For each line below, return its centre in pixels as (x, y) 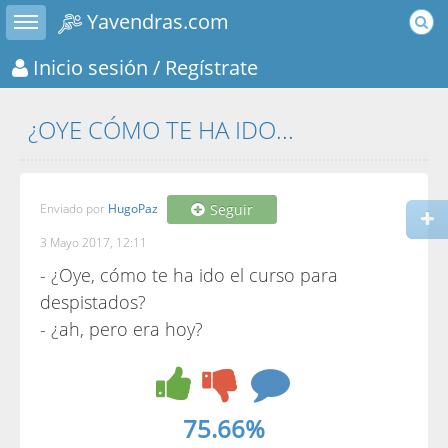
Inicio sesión (88, 66)
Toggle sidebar (47, 14)
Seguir (231, 209)
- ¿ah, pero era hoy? (121, 329)
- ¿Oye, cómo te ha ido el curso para (189, 275)
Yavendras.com (155, 21)
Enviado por (74, 208)
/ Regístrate (203, 66)
